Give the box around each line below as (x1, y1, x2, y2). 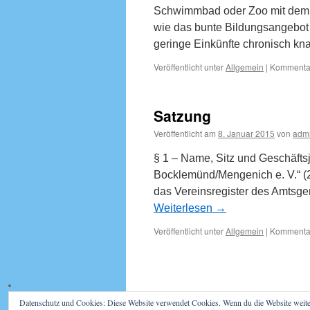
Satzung (154, 105, 211, 126)
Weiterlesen (154, 202, 215, 214)
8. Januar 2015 (218, 127, 275, 139)
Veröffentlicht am (154, 127, 216, 139)
